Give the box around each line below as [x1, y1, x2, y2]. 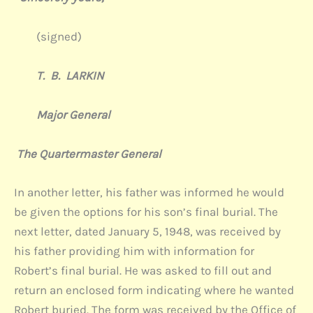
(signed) [14, 29, 82, 44]
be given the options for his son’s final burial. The [14, 205, 278, 219]
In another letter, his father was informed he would [14, 185, 284, 200]
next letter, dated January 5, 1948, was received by [14, 224, 281, 239]
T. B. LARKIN [14, 68, 104, 83]
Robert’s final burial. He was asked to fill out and [14, 263, 272, 278]
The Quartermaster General [14, 147, 161, 161]
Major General [14, 108, 110, 122]
